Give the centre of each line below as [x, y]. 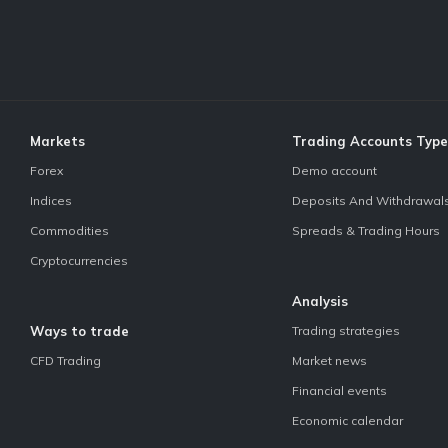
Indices [50, 200]
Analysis [320, 300]
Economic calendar [347, 420]
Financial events [339, 390]
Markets [57, 140]
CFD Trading [65, 360]
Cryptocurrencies [78, 260]
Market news [329, 360]
